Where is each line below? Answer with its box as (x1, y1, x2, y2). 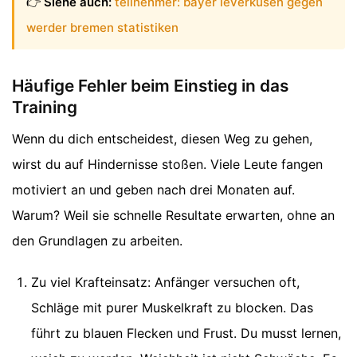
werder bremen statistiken (26, 20, 178, 36)
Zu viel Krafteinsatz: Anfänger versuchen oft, (31, 274, 300, 291)
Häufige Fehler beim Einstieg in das (12, 75, 288, 96)
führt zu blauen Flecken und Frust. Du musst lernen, (31, 325, 341, 342)
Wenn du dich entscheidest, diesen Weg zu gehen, (12, 131, 312, 147)
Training (12, 96, 77, 117)
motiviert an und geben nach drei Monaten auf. (12, 182, 295, 198)
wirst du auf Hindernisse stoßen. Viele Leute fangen (12, 156, 323, 173)
